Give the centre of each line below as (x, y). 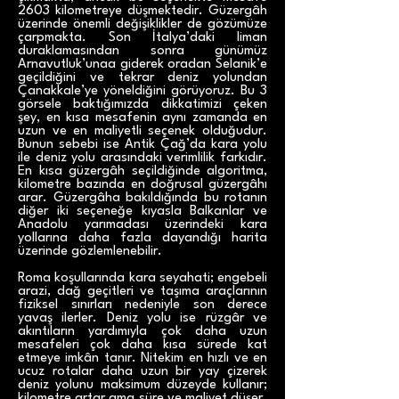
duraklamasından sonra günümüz (142, 51)
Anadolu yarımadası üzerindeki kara (142, 225)
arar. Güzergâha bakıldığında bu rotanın (142, 198)
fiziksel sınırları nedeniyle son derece (142, 305)
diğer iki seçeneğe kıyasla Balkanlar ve (142, 212)
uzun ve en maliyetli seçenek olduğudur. (142, 131)
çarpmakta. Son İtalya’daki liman (142, 38)
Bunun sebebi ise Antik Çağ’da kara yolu (142, 145)
